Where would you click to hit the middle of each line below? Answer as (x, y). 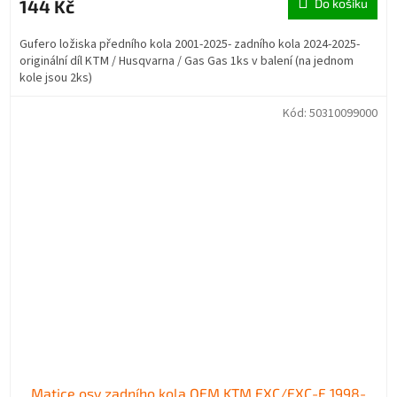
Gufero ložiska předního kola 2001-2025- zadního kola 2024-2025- (190, 44)
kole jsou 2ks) (56, 78)
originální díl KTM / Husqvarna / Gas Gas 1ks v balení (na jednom (187, 61)
